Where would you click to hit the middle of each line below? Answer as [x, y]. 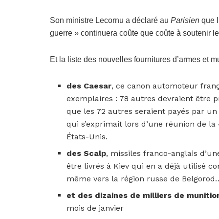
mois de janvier [95, 208]
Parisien [185, 20]
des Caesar [89, 86]
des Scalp [87, 153]
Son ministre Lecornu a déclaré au [110, 20]
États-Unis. [87, 136]
